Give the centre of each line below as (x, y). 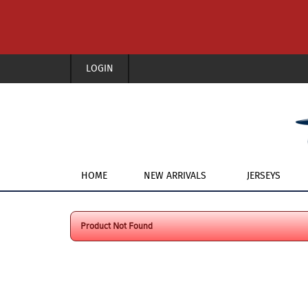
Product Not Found (117, 225)
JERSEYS (263, 176)
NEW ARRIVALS (175, 176)
